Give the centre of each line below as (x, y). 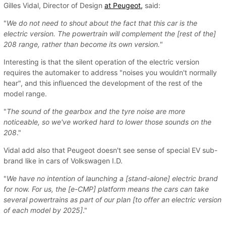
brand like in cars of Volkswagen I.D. (63, 160)
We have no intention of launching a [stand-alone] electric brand (112, 178)
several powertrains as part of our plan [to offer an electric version (112, 199)
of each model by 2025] (43, 210)
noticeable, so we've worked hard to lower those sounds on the (107, 122)
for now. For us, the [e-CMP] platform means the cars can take (106, 189)
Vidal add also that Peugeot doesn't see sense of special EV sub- (110, 150)
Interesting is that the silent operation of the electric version (101, 62)
